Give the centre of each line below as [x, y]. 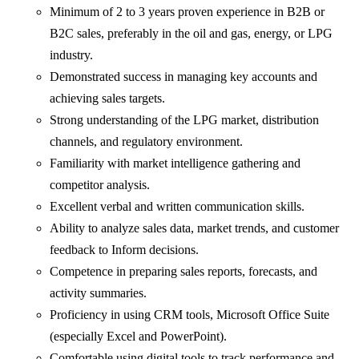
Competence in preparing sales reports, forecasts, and [184, 272]
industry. [72, 55]
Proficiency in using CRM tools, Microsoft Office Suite [190, 315]
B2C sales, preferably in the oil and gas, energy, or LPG [192, 34]
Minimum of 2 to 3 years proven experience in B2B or [188, 12]
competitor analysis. [100, 185]
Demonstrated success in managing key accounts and [184, 77]
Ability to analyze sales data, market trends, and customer [195, 228]
